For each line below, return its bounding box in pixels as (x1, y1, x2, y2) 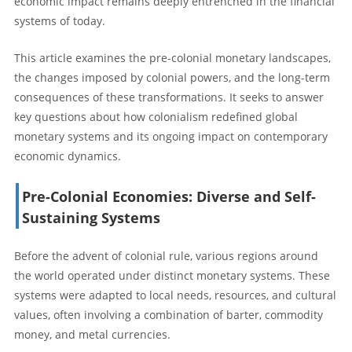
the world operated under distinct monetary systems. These (14, 267, 330, 283)
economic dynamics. (14, 148, 121, 163)
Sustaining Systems (22, 207, 160, 227)
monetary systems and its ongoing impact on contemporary (14, 128, 328, 144)
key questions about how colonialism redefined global (14, 108, 298, 124)
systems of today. (14, 13, 105, 28)
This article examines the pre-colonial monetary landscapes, (14, 49, 331, 65)
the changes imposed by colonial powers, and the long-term (14, 69, 330, 85)
